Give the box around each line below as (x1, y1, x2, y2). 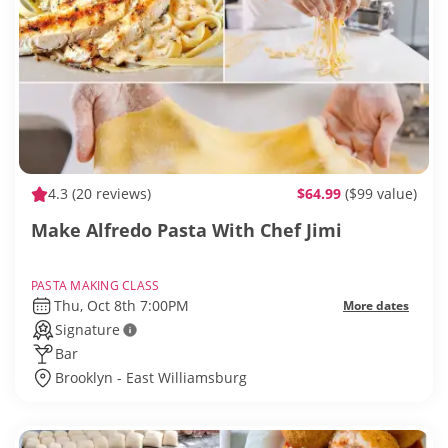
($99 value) (345, 184, 417, 204)
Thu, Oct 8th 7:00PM (53, 296, 189, 316)
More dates (343, 297, 409, 315)
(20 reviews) (68, 184, 151, 204)
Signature (55, 320, 120, 340)
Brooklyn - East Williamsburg (55, 368, 247, 388)
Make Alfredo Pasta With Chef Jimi (31, 218, 342, 243)
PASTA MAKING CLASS (31, 277, 160, 295)
